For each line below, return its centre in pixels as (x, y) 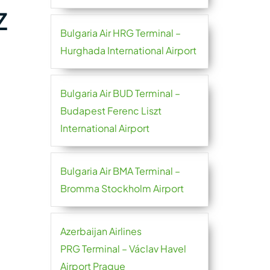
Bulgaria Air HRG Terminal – (120, 33)
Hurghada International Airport (128, 50)
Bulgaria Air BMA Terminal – (120, 171)
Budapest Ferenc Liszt (111, 111)
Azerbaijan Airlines (101, 231)
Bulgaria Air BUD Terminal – (120, 93)
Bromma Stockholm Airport (122, 188)
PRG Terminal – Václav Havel (123, 249)
